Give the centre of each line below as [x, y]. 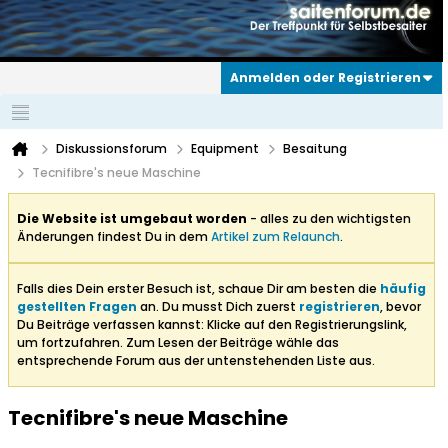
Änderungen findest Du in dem [114, 237]
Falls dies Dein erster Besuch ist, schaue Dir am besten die [198, 289]
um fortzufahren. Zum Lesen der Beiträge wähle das [178, 343]
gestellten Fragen [77, 307]
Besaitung [315, 149]
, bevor [400, 307]
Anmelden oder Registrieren [325, 78]
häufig [403, 289]
